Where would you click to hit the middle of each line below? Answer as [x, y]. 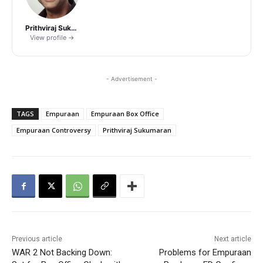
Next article [232, 239]
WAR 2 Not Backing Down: [62, 253]
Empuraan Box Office [125, 114]
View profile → [52, 38]
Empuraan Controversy [54, 130]
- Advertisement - [131, 79]
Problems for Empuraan [205, 253]
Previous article [37, 239]
